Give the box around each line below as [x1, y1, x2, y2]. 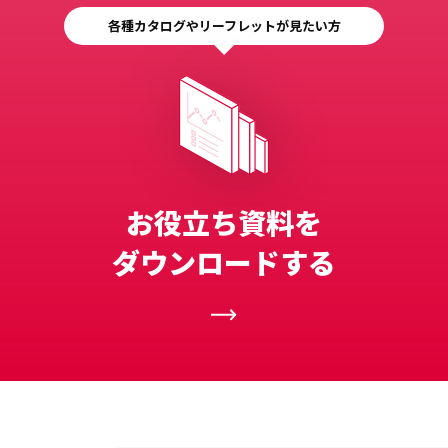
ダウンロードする [112, 241, 336, 282]
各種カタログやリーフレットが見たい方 [107, 16, 341, 36]
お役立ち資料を [126, 201, 322, 242]
